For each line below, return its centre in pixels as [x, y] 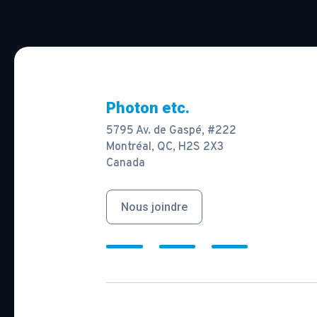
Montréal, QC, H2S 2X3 [165, 148]
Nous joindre [155, 207]
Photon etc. [148, 108]
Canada [126, 164]
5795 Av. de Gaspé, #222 [172, 131]
